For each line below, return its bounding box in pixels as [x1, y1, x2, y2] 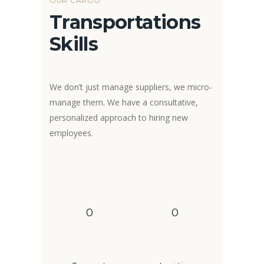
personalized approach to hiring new [49, 112, 188, 124]
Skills [49, 32, 98, 56]
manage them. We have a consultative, [49, 97, 198, 108]
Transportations [49, 11, 201, 34]
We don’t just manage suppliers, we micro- [49, 81, 212, 93]
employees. [49, 127, 93, 139]
